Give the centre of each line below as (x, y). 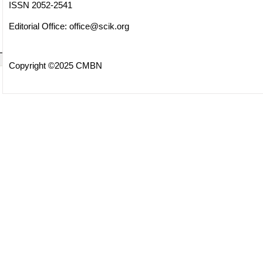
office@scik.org (99, 26)
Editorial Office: (39, 26)
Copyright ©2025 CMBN (55, 65)
